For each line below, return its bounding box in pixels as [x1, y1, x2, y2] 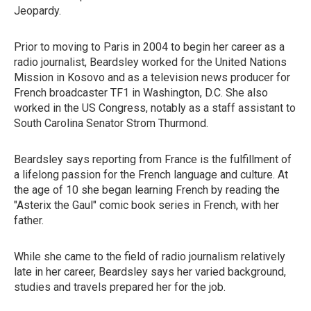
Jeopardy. [14, 4, 61, 17]
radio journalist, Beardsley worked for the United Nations [14, 56, 287, 69]
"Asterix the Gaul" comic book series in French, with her [14, 199, 279, 212]
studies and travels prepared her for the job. [14, 280, 226, 294]
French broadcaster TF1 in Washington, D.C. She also [14, 86, 268, 99]
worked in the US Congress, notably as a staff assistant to [14, 101, 296, 115]
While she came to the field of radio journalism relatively [14, 250, 285, 263]
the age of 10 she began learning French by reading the [14, 183, 280, 196]
